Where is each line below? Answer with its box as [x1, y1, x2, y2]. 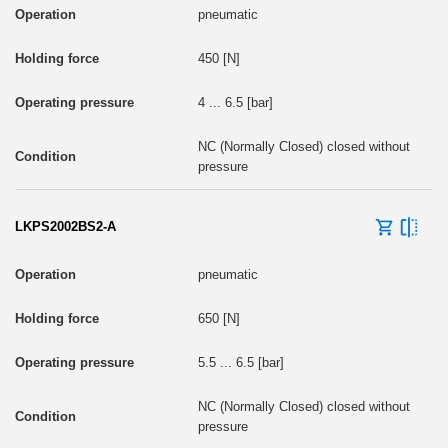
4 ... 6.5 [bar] [197, 94, 273, 110]
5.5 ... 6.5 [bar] [197, 354, 284, 370]
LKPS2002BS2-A [15, 218, 116, 234]
